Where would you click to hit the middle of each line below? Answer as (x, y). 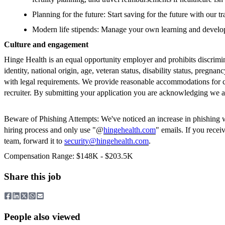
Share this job (33, 177)
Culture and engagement (46, 45)
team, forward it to (34, 141)
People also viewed (42, 216)
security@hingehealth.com (106, 141)
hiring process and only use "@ (54, 130)
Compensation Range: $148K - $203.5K (69, 156)
